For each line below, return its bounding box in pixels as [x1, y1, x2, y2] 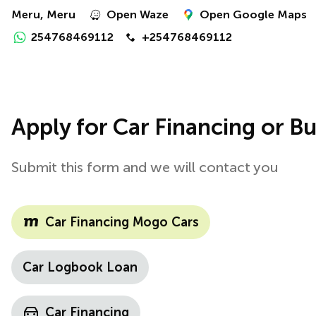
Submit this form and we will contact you [11, 159, 279, 176]
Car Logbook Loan [23, 260, 138, 275]
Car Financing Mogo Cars [45, 214, 199, 230]
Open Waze [107, 8, 169, 21]
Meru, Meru [11, 8, 75, 21]
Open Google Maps [200, 8, 307, 21]
